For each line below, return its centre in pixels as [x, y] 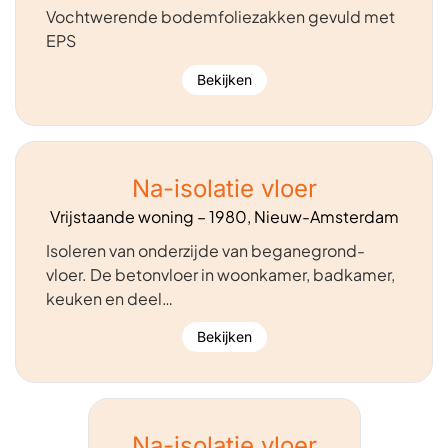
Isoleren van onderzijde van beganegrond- [205, 250]
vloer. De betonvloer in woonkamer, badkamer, [220, 274]
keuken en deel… [109, 298]
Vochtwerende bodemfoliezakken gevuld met [220, 17]
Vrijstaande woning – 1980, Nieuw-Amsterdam [224, 216]
